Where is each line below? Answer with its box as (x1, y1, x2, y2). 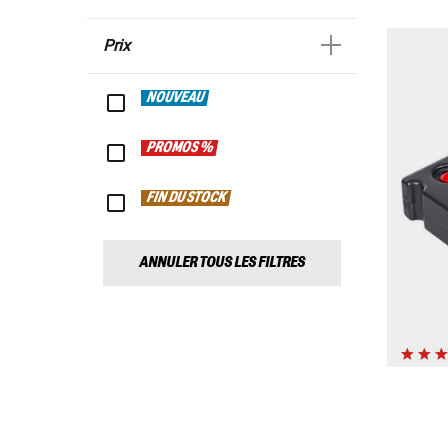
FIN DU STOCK (145, 190, 228, 207)
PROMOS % (145, 140, 215, 157)
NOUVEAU (145, 90, 206, 107)
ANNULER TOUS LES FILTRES (139, 254, 305, 272)
